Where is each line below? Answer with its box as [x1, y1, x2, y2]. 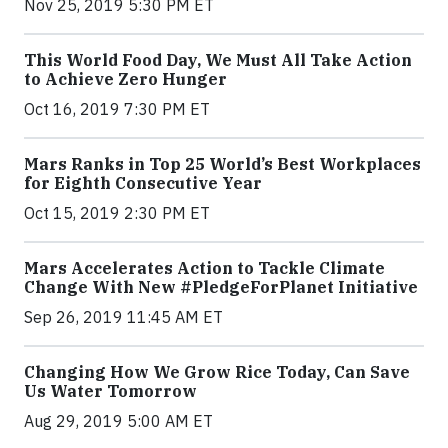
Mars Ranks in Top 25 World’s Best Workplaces [24, 153, 421, 174]
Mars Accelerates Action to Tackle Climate [24, 257, 385, 278]
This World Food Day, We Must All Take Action [24, 49, 412, 70]
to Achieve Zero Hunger [24, 68, 227, 89]
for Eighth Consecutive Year [24, 172, 262, 193]
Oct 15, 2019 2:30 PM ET [24, 202, 210, 223]
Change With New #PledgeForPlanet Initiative [24, 276, 418, 297]
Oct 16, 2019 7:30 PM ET [24, 98, 210, 119]
